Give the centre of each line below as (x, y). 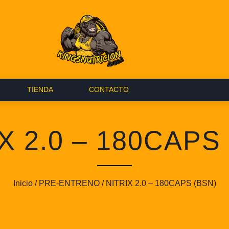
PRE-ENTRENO (69, 184)
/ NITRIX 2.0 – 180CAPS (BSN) (158, 184)
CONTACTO (109, 89)
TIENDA (40, 89)
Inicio (23, 184)
